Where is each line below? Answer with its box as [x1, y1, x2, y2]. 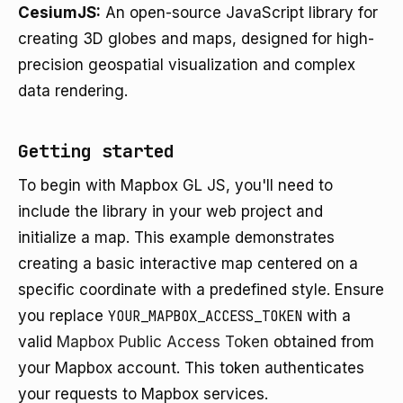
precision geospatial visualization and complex [18, 56, 355, 74]
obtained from [269, 333, 374, 351]
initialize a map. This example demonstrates [18, 228, 335, 246]
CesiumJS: [18, 4, 101, 22]
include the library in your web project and [18, 202, 323, 220]
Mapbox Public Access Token [57, 333, 269, 351]
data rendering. [18, 82, 128, 100]
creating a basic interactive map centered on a [18, 255, 358, 273]
